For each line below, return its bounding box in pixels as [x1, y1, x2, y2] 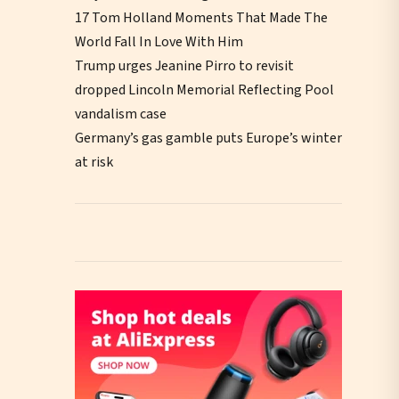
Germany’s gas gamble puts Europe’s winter [75, 127, 342, 148]
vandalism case [75, 103, 167, 124]
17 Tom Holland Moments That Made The [75, 7, 328, 28]
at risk [75, 151, 113, 172]
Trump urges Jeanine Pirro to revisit [75, 55, 294, 76]
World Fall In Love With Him [75, 31, 243, 52]
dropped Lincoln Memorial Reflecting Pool [75, 79, 334, 100]
